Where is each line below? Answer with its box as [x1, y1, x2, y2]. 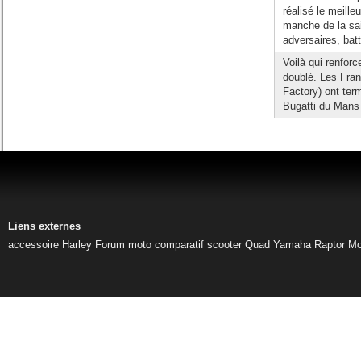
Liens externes [8, 220, 81, 232]
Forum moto [95, 239, 151, 251]
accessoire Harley [8, 239, 92, 251]
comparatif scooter [155, 239, 242, 251]
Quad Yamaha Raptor [245, 239, 345, 251]
